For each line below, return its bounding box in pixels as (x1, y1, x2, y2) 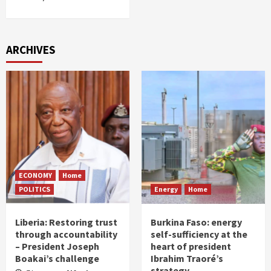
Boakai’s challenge (15, 252, 99, 264)
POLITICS (19, 184, 50, 194)
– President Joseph (15, 240, 99, 252)
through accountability (15, 228, 117, 240)
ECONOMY (19, 171, 52, 180)
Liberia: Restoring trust (15, 216, 117, 228)
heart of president (151, 240, 231, 252)
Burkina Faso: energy (151, 216, 242, 228)
